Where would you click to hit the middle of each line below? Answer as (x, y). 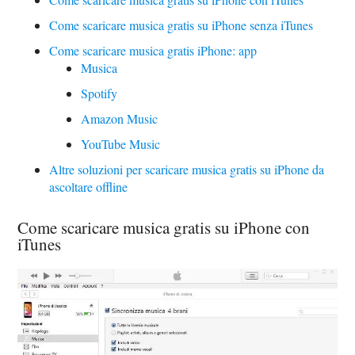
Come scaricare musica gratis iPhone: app (153, 50)
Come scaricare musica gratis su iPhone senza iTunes (181, 25)
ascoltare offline (89, 187)
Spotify (99, 93)
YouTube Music (121, 144)
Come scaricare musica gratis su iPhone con (164, 227)
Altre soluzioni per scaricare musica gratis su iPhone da (187, 169)
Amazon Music (120, 118)
